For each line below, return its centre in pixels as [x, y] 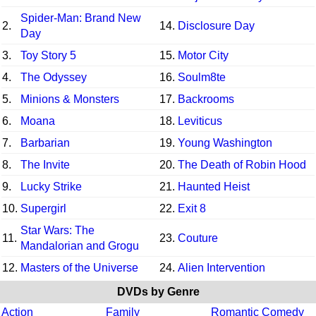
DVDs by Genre [158, 291]
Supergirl [43, 208]
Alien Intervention [221, 267]
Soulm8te [202, 77]
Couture [198, 238]
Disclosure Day [216, 25]
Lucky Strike [51, 186]
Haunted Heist [214, 186]
